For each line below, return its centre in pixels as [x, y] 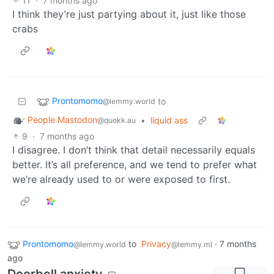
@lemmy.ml [192, 244]
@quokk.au [117, 120]
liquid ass [169, 120]
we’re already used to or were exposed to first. [121, 179]
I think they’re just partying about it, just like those [129, 14]
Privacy [156, 243]
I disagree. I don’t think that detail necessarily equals [134, 150]
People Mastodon [62, 120]
